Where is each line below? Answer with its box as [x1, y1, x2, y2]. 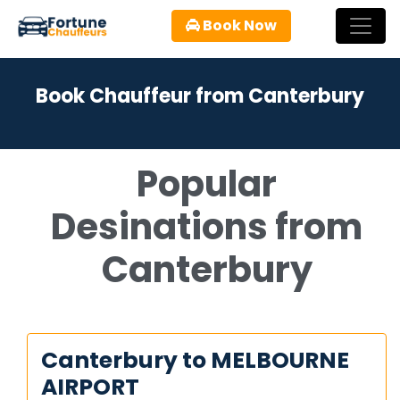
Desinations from [51, 202, 362, 252]
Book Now [199, 14, 277, 36]
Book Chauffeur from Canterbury [36, 82, 364, 110]
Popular [137, 159, 277, 209]
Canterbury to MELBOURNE [41, 345, 349, 376]
